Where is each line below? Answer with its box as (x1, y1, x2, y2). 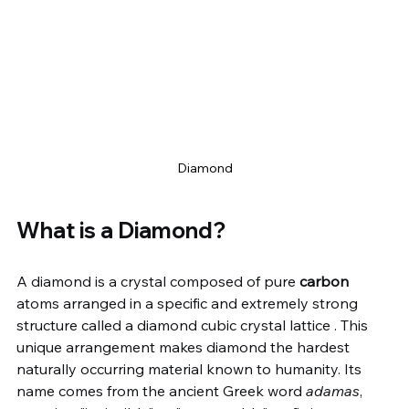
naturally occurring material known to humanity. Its (16, 360, 365, 378)
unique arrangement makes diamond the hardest (16, 338, 353, 356)
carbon (299, 272, 349, 290)
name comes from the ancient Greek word (16, 382, 306, 400)
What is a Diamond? (16, 216, 225, 244)
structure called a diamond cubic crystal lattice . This (16, 316, 372, 334)
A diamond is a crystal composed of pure (16, 272, 299, 290)
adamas (306, 382, 360, 400)
